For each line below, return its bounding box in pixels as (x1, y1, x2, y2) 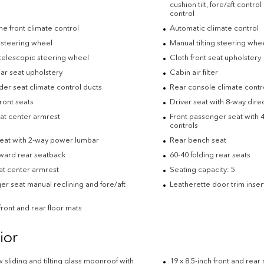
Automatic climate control (169, 24, 259, 33)
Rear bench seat (169, 136, 226, 145)
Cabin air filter (169, 68, 218, 77)
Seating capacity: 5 (169, 165, 235, 174)
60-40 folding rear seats (169, 150, 250, 160)
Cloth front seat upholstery (169, 53, 261, 62)
